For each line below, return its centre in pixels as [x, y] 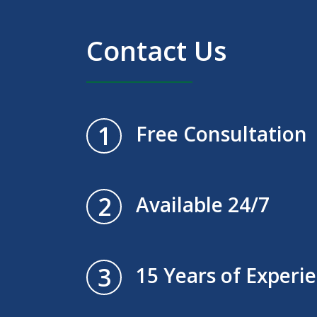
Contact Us [157, 51]
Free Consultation [221, 134]
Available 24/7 [203, 205]
